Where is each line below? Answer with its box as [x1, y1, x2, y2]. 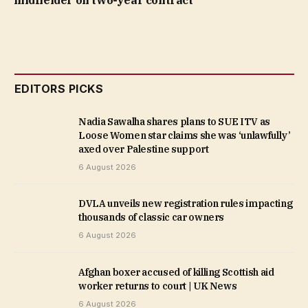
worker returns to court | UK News [78, 280, 237, 293]
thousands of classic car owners [78, 211, 225, 224]
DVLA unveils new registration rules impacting [78, 197, 293, 210]
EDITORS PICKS [14, 82, 104, 96]
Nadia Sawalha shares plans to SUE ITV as [78, 115, 270, 129]
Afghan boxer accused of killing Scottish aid [78, 266, 274, 279]
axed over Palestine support [78, 143, 209, 156]
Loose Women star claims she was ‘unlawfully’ [78, 129, 291, 142]
